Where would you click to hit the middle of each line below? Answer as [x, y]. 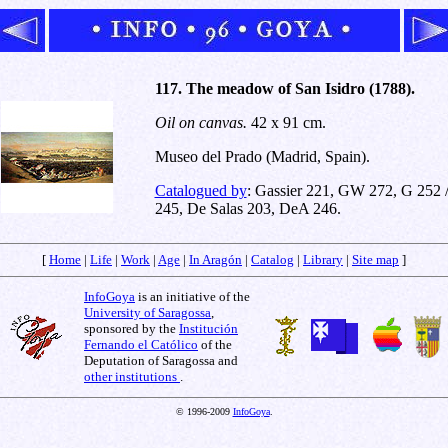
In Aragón [215, 259]
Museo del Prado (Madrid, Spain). [262, 156]
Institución [208, 328]
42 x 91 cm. [286, 122]
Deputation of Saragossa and [161, 360]
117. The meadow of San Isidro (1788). [284, 88]
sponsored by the [131, 328]
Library [323, 259]
